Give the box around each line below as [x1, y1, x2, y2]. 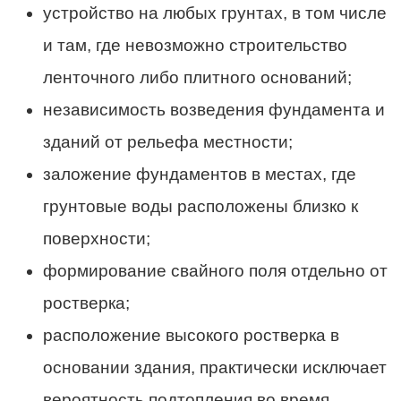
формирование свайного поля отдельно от [43, 260, 388, 280]
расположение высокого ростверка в [43, 325, 339, 345]
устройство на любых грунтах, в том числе [43, 3, 387, 22]
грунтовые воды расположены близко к [43, 196, 358, 216]
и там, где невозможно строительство [43, 35, 347, 55]
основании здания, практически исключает [43, 357, 387, 377]
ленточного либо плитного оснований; [43, 67, 352, 87]
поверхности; [43, 228, 150, 248]
